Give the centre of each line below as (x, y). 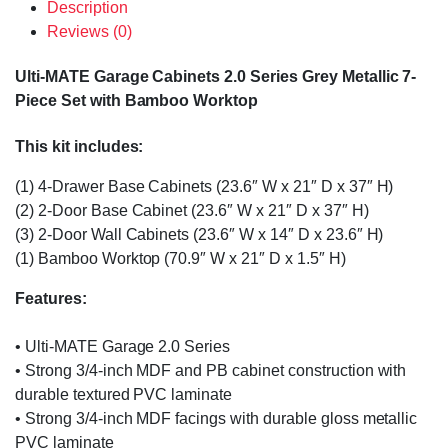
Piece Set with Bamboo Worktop (137, 101)
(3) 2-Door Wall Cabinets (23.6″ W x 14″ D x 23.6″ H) (199, 234)
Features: (51, 298)
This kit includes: (79, 146)
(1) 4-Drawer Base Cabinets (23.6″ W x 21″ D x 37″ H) (204, 186)
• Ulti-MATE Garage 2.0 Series (123, 346)
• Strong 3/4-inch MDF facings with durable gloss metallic (216, 418)
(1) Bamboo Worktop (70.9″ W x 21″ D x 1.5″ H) (180, 258)
